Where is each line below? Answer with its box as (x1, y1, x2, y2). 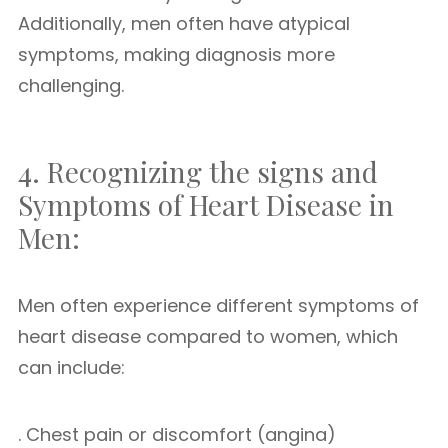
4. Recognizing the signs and (18, 153, 378, 190)
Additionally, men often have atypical (18, 11, 350, 36)
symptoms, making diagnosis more (18, 42, 335, 67)
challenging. (18, 73, 124, 98)
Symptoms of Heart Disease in (18, 186, 394, 223)
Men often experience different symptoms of (18, 293, 419, 318)
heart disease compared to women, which (18, 324, 398, 349)
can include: (18, 355, 125, 380)
